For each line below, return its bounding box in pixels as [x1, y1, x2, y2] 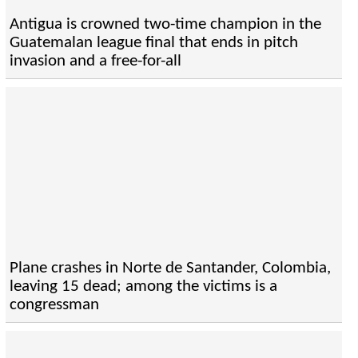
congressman [9, 296, 99, 314]
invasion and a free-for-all [9, 53, 181, 70]
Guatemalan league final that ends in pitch [9, 34, 298, 52]
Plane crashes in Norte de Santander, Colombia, [9, 260, 331, 277]
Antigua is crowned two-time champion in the [9, 16, 321, 34]
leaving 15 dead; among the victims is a [9, 278, 277, 296]
